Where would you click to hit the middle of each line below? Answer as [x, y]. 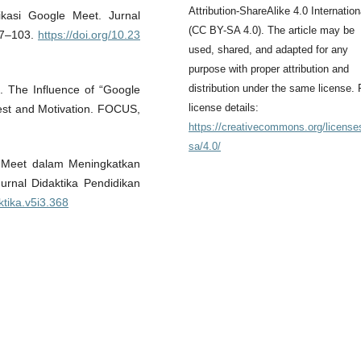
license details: [224, 107]
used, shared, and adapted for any [268, 49]
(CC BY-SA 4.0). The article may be [272, 30]
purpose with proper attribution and [269, 68]
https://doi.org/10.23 [89, 34]
